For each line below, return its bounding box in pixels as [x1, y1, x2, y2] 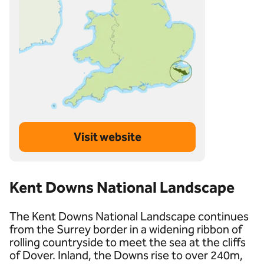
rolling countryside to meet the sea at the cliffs [9, 235, 246, 249]
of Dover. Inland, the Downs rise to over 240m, [9, 248, 243, 262]
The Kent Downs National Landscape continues [9, 209, 249, 223]
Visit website [73, 130, 141, 144]
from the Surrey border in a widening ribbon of [9, 222, 242, 236]
